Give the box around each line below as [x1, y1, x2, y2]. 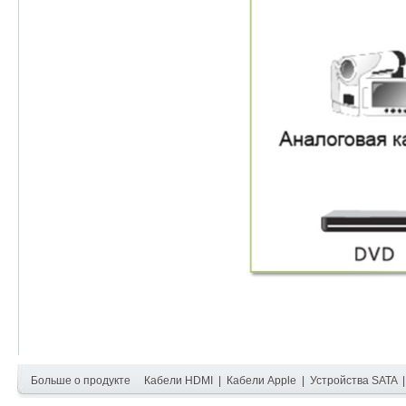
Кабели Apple [226, 373, 296, 387]
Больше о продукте [30, 373, 130, 387]
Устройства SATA [309, 373, 397, 387]
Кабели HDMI [143, 373, 213, 387]
